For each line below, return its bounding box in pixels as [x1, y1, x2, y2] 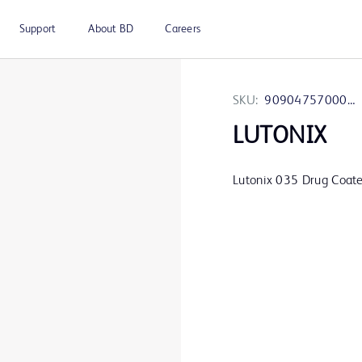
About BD [88, 23, 134, 35]
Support [19, 23, 57, 35]
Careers [165, 23, 200, 35]
